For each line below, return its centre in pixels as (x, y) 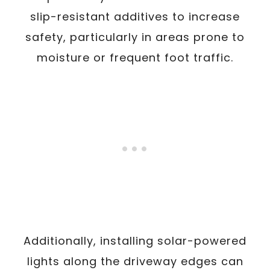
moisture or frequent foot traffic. (135, 58)
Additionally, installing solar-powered (135, 241)
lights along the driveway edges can (135, 261)
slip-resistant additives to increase (135, 17)
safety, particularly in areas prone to (135, 37)
